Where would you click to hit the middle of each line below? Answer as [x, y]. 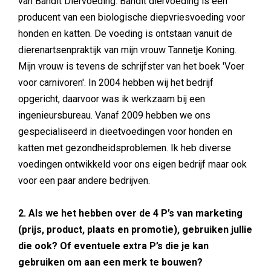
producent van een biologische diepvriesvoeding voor [132, 17]
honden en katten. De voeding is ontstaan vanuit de [125, 34]
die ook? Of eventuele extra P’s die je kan [113, 246]
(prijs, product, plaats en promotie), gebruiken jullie [135, 230]
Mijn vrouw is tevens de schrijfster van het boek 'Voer [131, 66]
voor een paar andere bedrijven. [84, 181]
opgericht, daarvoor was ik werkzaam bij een [112, 99]
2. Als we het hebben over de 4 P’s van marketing [130, 213]
